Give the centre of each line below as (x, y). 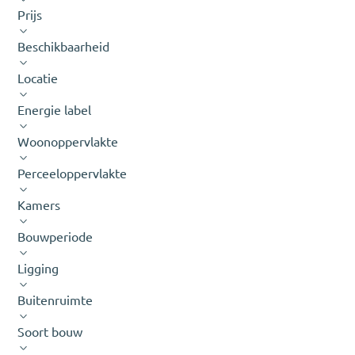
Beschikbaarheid (64, 46)
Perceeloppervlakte (73, 173)
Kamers (39, 205)
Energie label (55, 110)
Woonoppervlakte (68, 141)
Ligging (38, 268)
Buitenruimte (55, 300)
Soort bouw (50, 332)
